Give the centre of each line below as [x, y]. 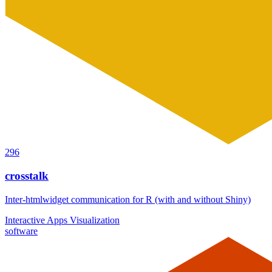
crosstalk [27, 175]
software [21, 231]
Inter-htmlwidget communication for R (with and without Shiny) [128, 199]
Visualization [95, 220]
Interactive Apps [37, 220]
